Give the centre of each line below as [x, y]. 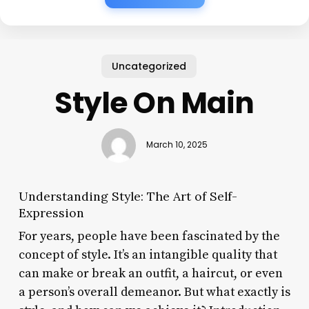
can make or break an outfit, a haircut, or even [150, 273]
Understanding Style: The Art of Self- [128, 196]
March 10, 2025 [177, 145]
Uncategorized [149, 66]
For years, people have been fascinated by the [149, 236]
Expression [51, 212]
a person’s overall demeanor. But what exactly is [154, 292]
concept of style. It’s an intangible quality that [148, 255]
